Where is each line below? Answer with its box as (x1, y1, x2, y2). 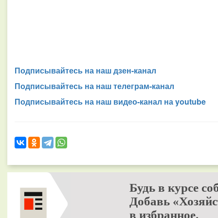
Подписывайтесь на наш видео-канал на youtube (15, 96, 206, 107)
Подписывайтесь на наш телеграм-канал (15, 80, 174, 91)
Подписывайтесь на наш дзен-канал (15, 65, 156, 76)
